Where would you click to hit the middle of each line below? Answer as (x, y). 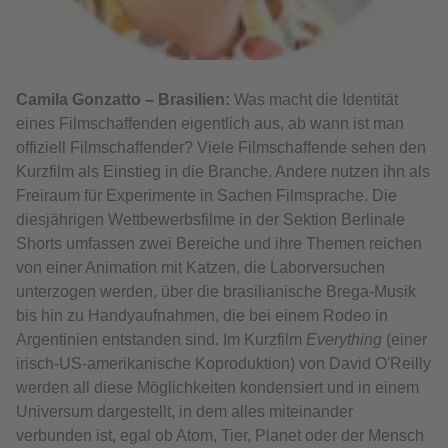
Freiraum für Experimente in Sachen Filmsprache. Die (206, 196)
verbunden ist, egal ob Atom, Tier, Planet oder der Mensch (220, 436)
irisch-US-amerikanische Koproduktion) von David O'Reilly (223, 364)
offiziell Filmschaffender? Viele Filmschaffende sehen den (221, 148)
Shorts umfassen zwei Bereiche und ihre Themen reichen (219, 244)
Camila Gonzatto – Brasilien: (123, 100)
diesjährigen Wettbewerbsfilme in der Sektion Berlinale (210, 220)
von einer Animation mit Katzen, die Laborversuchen (200, 268)
